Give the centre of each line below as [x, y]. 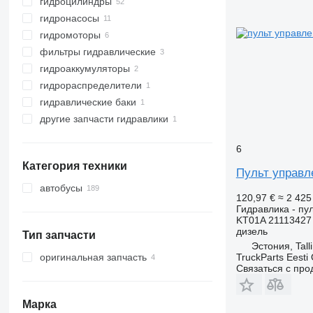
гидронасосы [69, 18]
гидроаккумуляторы [85, 68]
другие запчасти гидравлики [104, 119]
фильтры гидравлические [97, 52]
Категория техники [74, 166]
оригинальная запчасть [93, 257]
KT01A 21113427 [274, 220]
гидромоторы [70, 35]
